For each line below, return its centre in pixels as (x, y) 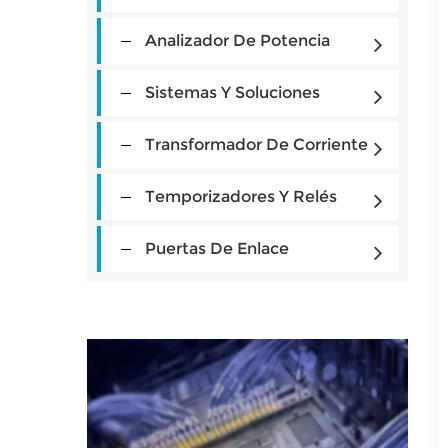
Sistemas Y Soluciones (232, 92)
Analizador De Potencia (237, 40)
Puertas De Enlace (217, 248)
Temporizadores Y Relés (241, 196)
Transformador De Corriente (256, 144)
